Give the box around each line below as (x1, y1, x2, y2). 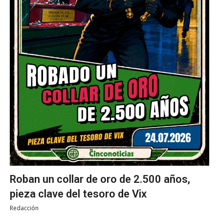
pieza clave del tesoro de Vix (10, 187, 147, 200)
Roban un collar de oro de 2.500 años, (10, 173, 190, 185)
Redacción (10, 203, 39, 212)
